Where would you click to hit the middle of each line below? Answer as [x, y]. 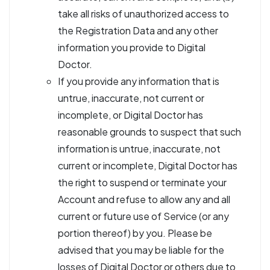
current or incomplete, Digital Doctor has [148, 165]
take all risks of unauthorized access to [143, 14]
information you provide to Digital [132, 47]
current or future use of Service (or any [143, 216]
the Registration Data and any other [138, 30]
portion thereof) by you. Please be [135, 233]
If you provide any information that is [139, 81]
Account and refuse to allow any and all [144, 199]
